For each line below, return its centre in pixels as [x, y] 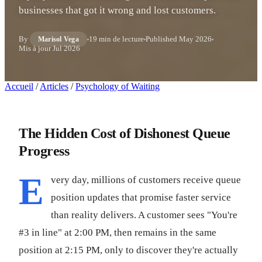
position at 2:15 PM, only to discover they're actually [128, 250]
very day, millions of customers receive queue [146, 180]
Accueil [19, 86]
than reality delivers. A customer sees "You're [144, 215]
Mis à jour [36, 48]
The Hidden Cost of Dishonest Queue [125, 133]
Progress [44, 151]
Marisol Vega [58, 39]
